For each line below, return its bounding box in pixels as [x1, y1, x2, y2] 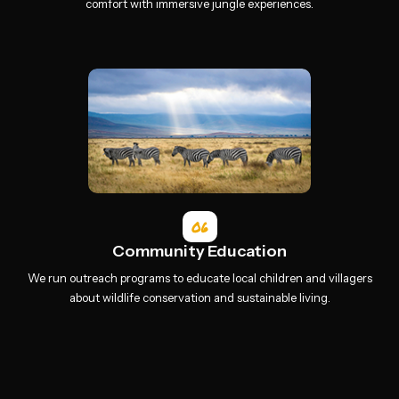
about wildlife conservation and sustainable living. [69, 290, 330, 305]
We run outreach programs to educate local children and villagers [27, 271, 372, 285]
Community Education [112, 241, 287, 261]
